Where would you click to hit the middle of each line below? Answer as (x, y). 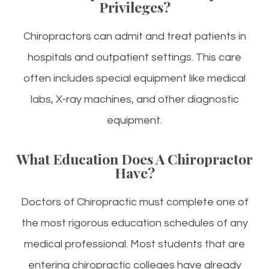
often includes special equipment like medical (134, 79)
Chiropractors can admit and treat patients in (134, 37)
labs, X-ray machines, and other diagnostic (134, 100)
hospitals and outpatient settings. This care (134, 58)
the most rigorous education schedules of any (134, 223)
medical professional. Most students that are (134, 244)
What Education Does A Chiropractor (134, 159)
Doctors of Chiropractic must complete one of (134, 202)
